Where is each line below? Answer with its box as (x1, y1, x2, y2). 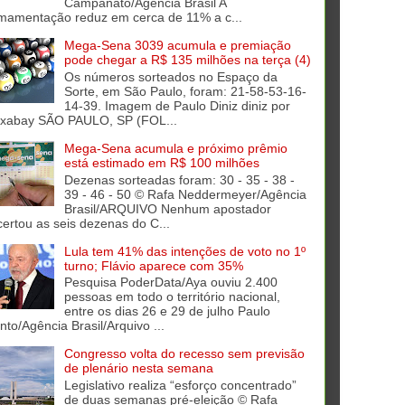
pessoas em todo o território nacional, (63, 289, 280, 305)
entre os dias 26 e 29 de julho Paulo (63, 304, 270, 319)
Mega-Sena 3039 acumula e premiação (63, 37, 291, 52)
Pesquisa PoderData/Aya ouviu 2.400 (63, 275, 278, 290)
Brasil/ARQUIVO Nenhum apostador (63, 201, 271, 216)
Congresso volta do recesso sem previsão (63, 346, 305, 362)
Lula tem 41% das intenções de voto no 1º (63, 243, 306, 259)
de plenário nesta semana (63, 361, 213, 376)
